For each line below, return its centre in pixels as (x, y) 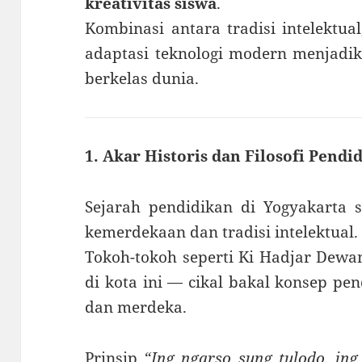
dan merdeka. (136, 307)
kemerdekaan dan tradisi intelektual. (222, 232)
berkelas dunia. (142, 79)
